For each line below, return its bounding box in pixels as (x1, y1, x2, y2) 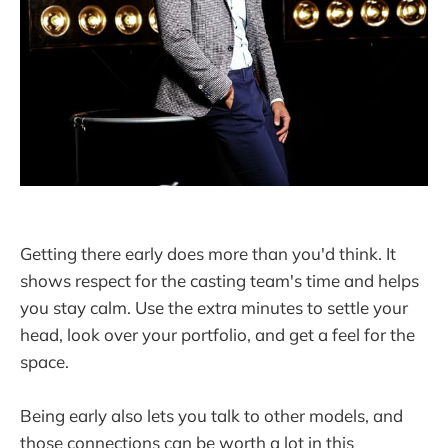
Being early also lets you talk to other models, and (20, 405, 403, 427)
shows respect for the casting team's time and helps (20, 270, 419, 291)
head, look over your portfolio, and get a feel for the (20, 324, 415, 345)
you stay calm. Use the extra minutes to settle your (20, 297, 408, 318)
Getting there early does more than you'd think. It (20, 243, 396, 264)
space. (20, 351, 69, 372)
